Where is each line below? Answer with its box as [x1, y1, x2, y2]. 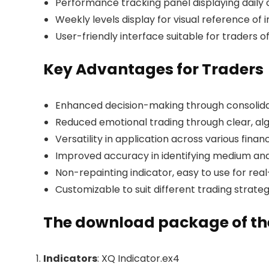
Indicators [43, 252, 97, 266]
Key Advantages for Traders [43, 59, 264, 80]
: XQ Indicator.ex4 [97, 252, 180, 266]
